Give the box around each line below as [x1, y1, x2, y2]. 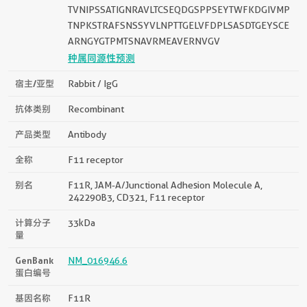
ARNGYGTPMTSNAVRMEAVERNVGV [68, 35, 220, 47]
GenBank [15, 254, 53, 266]
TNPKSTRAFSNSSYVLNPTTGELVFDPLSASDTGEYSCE [68, 19, 289, 31]
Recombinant [68, 103, 124, 114]
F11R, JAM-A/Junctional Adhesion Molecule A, [68, 179, 262, 191]
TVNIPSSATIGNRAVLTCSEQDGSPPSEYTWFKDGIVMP [68, 3, 290, 15]
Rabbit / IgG [68, 77, 118, 89]
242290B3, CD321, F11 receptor [68, 191, 205, 203]
